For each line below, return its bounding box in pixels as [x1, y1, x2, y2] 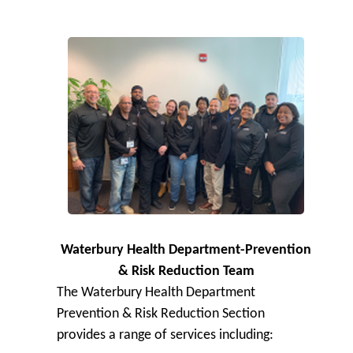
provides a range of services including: [57, 327, 273, 343]
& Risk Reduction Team [117, 263, 255, 279]
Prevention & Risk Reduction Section [57, 306, 265, 321]
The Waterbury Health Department [57, 284, 255, 300]
